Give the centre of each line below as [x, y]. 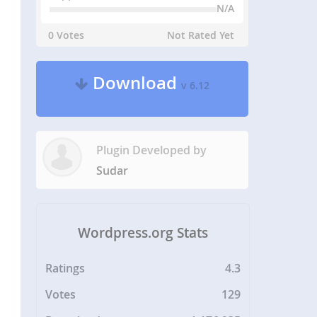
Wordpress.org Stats [143, 232]
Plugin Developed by [152, 150]
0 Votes [67, 35]
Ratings [65, 269]
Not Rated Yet [201, 35]
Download [135, 83]
